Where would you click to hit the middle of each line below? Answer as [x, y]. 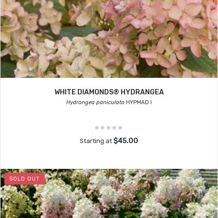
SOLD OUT [25, 179]
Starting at [97, 141]
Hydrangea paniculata [95, 102]
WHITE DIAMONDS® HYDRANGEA [109, 92]
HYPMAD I [138, 102]
